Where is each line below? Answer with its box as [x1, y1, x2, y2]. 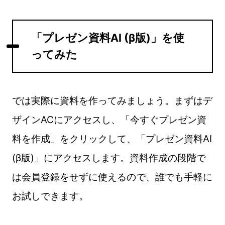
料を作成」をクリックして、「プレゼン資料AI [12, 132, 212, 145]
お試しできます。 [12, 189, 88, 202]
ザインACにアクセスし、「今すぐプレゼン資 [12, 113, 206, 126]
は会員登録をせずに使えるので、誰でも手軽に [12, 170, 212, 183]
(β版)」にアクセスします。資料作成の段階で [12, 151, 206, 164]
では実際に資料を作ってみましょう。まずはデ [12, 94, 212, 106]
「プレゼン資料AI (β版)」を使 [31, 31, 184, 44]
